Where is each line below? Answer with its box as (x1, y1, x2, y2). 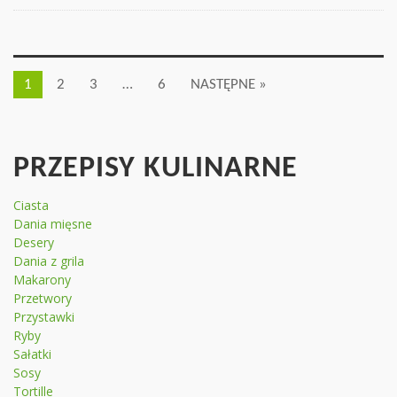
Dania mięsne (13, 214, 92, 232)
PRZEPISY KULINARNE (13, 153, 298, 183)
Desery (13, 233, 54, 251)
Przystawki (13, 307, 74, 325)
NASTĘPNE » (191, 76, 267, 92)
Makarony (13, 270, 71, 288)
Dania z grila (13, 252, 84, 269)
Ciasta (13, 196, 49, 214)
